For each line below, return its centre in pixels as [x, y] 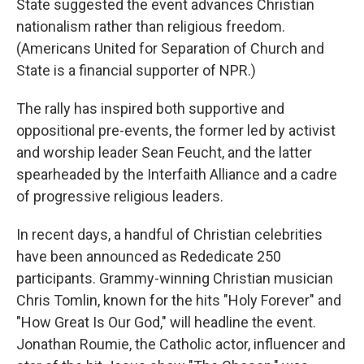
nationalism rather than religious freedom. [151, 26]
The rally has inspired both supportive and [150, 108]
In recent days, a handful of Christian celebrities [169, 234]
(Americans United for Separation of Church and [170, 48]
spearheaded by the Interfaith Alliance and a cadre [177, 174]
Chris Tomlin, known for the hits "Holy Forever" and [179, 300]
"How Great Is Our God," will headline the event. [166, 322]
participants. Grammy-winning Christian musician [175, 278]
